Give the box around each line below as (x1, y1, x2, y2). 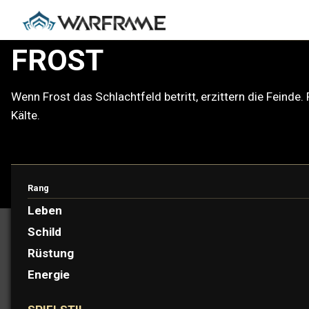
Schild (28, 224, 61, 239)
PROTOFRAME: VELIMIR (112, 186, 159, 200)
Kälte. (11, 108, 40, 122)
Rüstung (28, 246, 74, 260)
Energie (28, 267, 70, 281)
